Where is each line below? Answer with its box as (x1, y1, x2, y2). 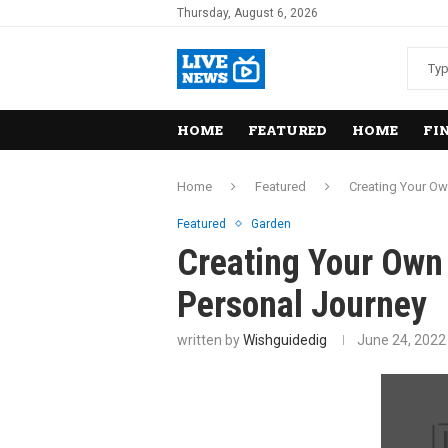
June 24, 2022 (357, 332, 446, 349)
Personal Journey (177, 284, 427, 327)
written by (177, 332, 243, 349)
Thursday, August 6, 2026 (177, 6, 318, 20)
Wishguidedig (243, 332, 327, 349)
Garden (251, 217, 291, 232)
